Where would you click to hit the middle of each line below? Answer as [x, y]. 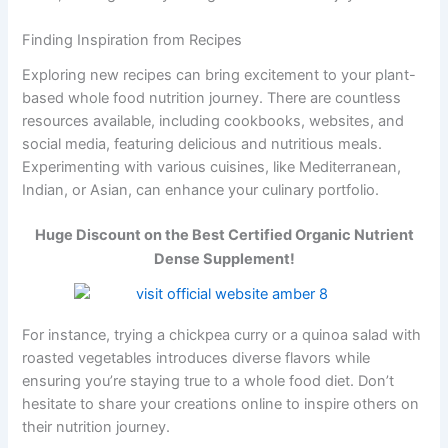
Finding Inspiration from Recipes [132, 39]
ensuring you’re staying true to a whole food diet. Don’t [208, 380]
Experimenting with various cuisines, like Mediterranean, [212, 166]
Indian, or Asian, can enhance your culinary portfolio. [201, 189]
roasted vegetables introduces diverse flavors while [196, 357]
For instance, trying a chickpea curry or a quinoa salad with [222, 334]
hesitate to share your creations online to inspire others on [221, 403]
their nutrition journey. [96, 426]
